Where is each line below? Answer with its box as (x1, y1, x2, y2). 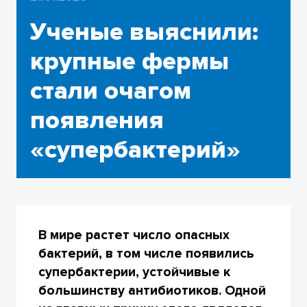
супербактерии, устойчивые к (38, 264, 230, 281)
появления (29, 105, 164, 136)
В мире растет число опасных (38, 227, 230, 244)
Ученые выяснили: (29, 16, 258, 47)
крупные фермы (29, 46, 229, 77)
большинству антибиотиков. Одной (38, 282, 266, 299)
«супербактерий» (29, 134, 241, 165)
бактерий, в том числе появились (38, 245, 254, 262)
